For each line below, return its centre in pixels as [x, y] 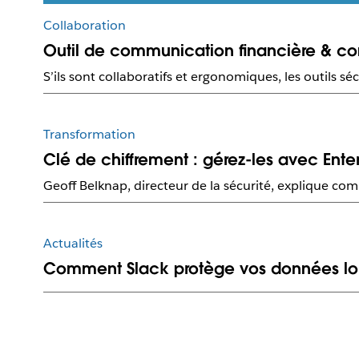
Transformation [89, 134]
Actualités [73, 243]
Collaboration [84, 25]
